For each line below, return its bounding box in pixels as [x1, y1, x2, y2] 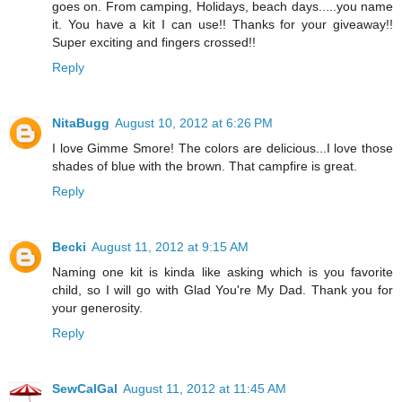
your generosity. [52, 300, 143, 315]
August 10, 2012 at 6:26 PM [115, 115, 273, 130]
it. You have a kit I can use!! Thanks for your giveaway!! [52, 16, 393, 31]
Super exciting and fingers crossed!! [52, 34, 256, 49]
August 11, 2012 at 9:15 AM [92, 239, 249, 254]
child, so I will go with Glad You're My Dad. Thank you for [52, 282, 393, 297]
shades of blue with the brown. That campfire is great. [52, 158, 357, 173]
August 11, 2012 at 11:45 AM [123, 380, 286, 396]
